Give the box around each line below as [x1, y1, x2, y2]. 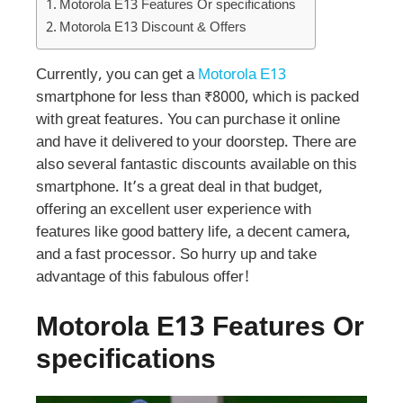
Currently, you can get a [36, 66, 198, 86]
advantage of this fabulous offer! [36, 268, 250, 289]
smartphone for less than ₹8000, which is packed [36, 88, 359, 109]
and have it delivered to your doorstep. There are [36, 133, 356, 154]
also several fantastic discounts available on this [36, 156, 357, 176]
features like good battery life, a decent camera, [36, 223, 351, 244]
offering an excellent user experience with [36, 201, 311, 221]
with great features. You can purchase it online [36, 111, 340, 131]
